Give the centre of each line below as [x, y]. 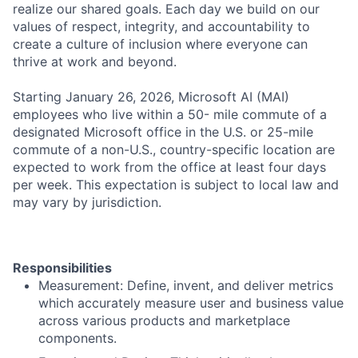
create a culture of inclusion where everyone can [160, 44]
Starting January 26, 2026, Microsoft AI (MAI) [151, 97]
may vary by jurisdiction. [87, 202]
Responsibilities [62, 268]
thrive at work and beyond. [95, 62]
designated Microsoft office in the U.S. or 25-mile [163, 132]
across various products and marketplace [164, 320]
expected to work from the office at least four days [169, 167]
